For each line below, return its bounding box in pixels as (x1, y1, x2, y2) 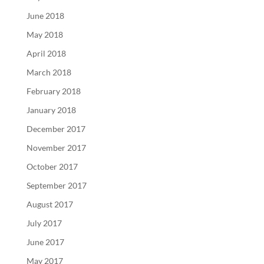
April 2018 (26, 48, 66, 58)
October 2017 (26, 161, 78, 171)
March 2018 (26, 67, 71, 77)
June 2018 (26, 10, 64, 21)
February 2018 (26, 85, 81, 96)
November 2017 (26, 142, 86, 153)
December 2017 (26, 123, 85, 134)
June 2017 (26, 236, 64, 247)
